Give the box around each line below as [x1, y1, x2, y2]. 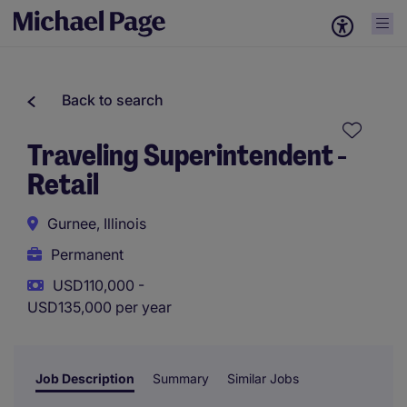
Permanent [51, 245, 124, 263]
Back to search [62, 91, 164, 109]
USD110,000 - [53, 276, 144, 294]
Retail [27, 165, 99, 203]
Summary [153, 371, 209, 386]
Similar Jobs [227, 371, 299, 386]
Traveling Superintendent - [27, 136, 346, 174]
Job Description [35, 371, 134, 386]
